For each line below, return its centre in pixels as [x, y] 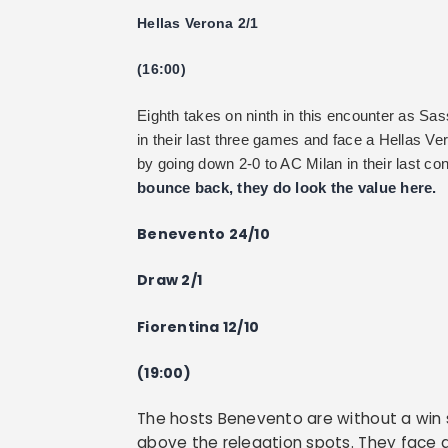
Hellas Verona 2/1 [198, 22]
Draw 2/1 [170, 280]
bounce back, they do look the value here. [287, 187]
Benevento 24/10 [203, 233]
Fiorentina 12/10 [198, 326]
